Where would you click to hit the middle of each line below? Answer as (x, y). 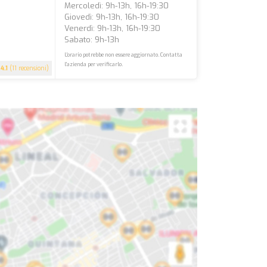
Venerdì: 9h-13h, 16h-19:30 (113, 28)
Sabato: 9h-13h (92, 40)
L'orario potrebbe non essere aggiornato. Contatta (124, 55)
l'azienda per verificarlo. (94, 64)
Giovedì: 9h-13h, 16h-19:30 (112, 17)
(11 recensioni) (29, 68)
